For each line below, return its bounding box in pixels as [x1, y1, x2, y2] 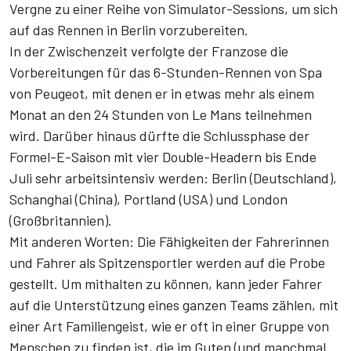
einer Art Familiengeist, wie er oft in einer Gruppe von [9, 317, 329, 335]
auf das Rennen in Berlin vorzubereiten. [9, 21, 248, 39]
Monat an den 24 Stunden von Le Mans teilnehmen [9, 106, 312, 124]
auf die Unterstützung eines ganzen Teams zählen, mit [9, 296, 338, 314]
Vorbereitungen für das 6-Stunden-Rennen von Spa [9, 63, 322, 81]
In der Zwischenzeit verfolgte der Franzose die [9, 42, 288, 60]
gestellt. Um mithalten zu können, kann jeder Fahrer [9, 275, 322, 293]
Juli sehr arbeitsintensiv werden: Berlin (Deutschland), [9, 169, 337, 187]
